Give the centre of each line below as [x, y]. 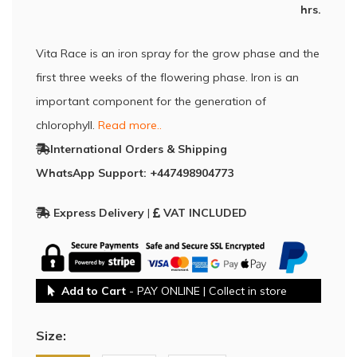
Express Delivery [97, 213]
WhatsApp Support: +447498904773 [135, 173]
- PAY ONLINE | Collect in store [206, 290]
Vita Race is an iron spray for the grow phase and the [178, 53]
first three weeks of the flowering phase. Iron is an [167, 77]
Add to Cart [94, 290]
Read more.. [130, 125]
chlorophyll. [67, 125]
